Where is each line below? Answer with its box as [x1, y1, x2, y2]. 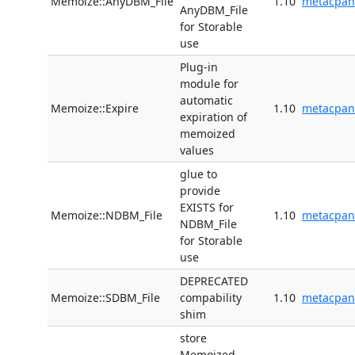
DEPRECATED [180, 273, 248, 289]
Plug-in [180, 59, 218, 75]
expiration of [180, 109, 247, 125]
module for [180, 76, 239, 92]
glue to [180, 166, 217, 182]
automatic [180, 93, 233, 109]
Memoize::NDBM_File [51, 208, 162, 223]
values [180, 143, 214, 158]
